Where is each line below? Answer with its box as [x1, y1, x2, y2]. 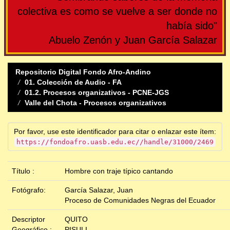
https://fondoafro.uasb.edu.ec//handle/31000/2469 [16, 138, 214, 146]
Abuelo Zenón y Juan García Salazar [49, 34, 217, 46]
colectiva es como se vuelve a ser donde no [17, 6, 217, 17]
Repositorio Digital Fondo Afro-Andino [15, 68, 151, 76]
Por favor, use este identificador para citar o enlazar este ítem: [14, 127, 216, 136]
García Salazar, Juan [65, 186, 133, 195]
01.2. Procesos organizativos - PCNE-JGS [25, 88, 169, 97]
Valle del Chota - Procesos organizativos [25, 99, 166, 107]
